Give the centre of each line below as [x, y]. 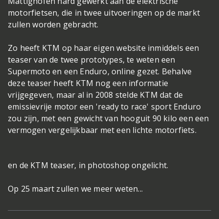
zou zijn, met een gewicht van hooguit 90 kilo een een [109, 118]
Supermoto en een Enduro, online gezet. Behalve [100, 71]
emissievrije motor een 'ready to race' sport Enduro [105, 107]
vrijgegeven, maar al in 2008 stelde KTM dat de [96, 95]
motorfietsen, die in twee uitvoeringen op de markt [104, 13]
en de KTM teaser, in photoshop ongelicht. [88, 165]
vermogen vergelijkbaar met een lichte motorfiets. [102, 130]
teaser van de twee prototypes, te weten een [92, 60]
